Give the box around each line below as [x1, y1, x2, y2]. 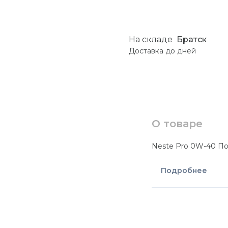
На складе [129, 35, 173, 45]
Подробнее [161, 166, 208, 176]
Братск [177, 35, 207, 45]
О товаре [152, 117, 203, 130]
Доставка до [129, 46, 178, 56]
